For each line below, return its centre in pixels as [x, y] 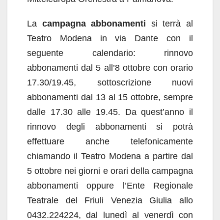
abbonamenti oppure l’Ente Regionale [110, 186]
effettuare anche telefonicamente [110, 141]
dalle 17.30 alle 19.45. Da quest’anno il [110, 112]
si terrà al [170, 24]
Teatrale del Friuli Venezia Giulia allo [110, 200]
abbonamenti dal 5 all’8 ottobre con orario [110, 68]
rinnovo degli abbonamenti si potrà [110, 127]
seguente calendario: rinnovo [110, 53]
